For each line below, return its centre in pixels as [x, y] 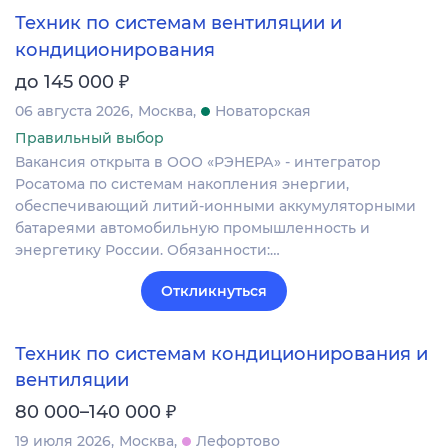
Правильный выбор [89, 137]
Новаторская [263, 110]
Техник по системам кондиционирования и [221, 353]
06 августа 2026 [72, 110]
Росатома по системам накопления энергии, [182, 183]
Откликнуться [214, 290]
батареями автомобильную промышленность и [192, 227]
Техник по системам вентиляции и [178, 23]
